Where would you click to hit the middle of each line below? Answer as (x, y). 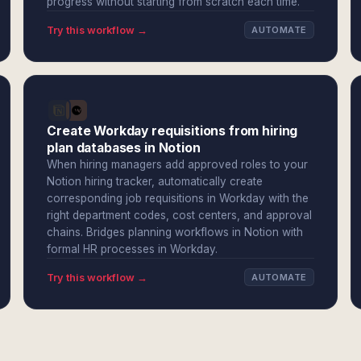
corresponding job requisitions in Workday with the (178, 198)
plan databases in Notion (124, 148)
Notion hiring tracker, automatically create (155, 181)
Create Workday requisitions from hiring (172, 131)
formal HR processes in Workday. (133, 249)
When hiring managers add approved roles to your (178, 164)
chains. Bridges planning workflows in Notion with (175, 232)
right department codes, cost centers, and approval (180, 215)
